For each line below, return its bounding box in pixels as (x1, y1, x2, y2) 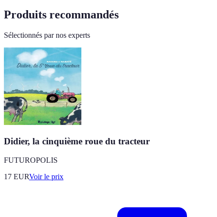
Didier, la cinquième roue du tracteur (4, 136, 150, 146)
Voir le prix (29, 172, 63, 181)
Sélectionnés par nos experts (4, 31, 90, 40)
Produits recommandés (4, 8, 119, 21)
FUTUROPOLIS (4, 155, 58, 164)
